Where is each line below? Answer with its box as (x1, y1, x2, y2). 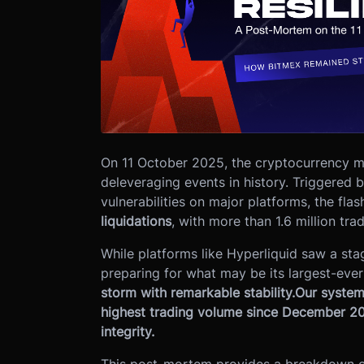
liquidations (100, 213, 171, 230)
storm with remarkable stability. (100, 284, 295, 301)
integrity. (100, 323, 154, 340)
